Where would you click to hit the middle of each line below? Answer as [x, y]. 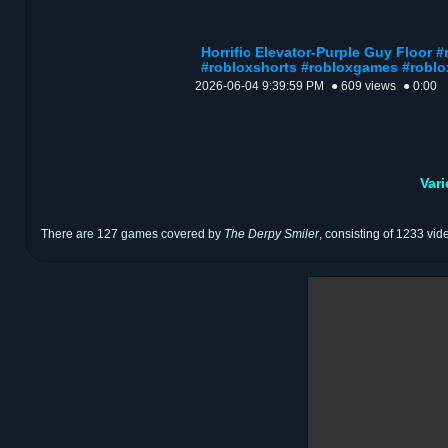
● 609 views [363, 86]
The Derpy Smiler [271, 234]
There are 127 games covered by [132, 234]
